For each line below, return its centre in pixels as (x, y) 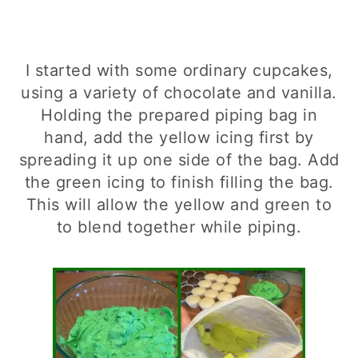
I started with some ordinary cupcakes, (179, 70)
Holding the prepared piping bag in (179, 115)
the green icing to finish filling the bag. (179, 182)
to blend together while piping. (179, 227)
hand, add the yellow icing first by (179, 137)
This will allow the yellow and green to (179, 205)
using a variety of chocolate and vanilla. (179, 93)
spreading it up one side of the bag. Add (179, 160)
